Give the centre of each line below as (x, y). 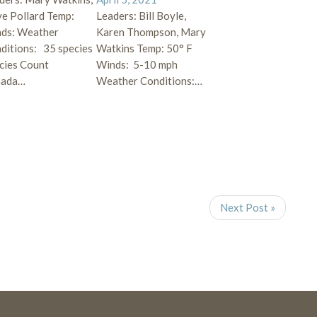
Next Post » (248, 207)
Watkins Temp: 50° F (144, 48)
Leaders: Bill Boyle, (141, 15)
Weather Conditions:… (149, 80)
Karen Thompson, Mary (151, 31)
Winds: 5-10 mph (137, 64)
